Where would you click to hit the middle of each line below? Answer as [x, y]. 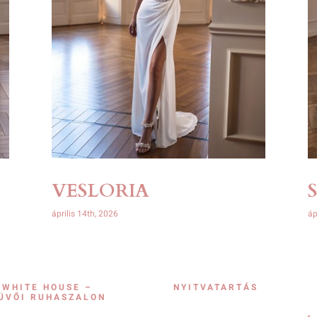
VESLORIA [100, 191]
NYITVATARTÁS [216, 287]
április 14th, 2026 [85, 213]
